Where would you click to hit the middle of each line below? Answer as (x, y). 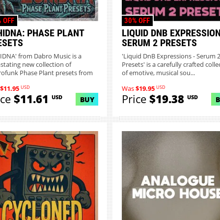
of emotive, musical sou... (158, 73)
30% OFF (137, 20)
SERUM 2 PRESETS (159, 43)
